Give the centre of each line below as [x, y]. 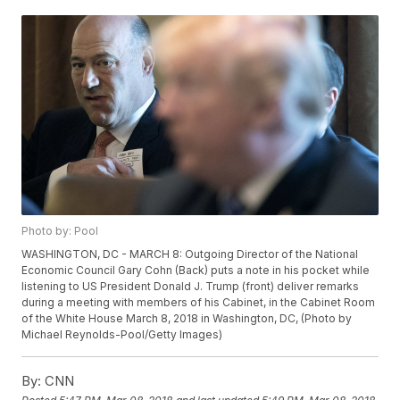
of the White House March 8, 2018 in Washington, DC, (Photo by [187, 319]
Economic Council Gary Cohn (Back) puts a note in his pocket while [196, 271]
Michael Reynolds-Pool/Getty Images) [122, 335]
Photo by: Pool [60, 231]
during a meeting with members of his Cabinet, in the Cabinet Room [199, 303]
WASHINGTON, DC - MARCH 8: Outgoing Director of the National [190, 254]
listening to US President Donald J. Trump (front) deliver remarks [191, 287]
